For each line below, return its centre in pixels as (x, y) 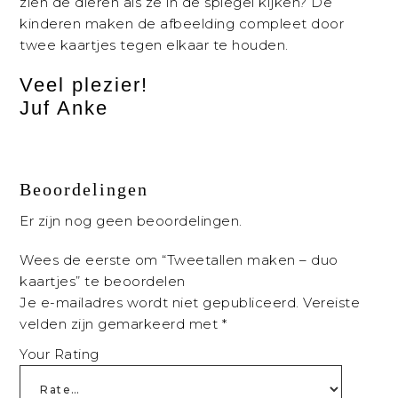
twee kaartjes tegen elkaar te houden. (154, 45)
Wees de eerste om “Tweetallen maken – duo (179, 260)
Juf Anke (64, 108)
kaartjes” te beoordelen (103, 282)
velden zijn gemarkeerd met (121, 324)
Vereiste (332, 303)
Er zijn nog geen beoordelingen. (131, 221)
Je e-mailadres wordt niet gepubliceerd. (159, 303)
